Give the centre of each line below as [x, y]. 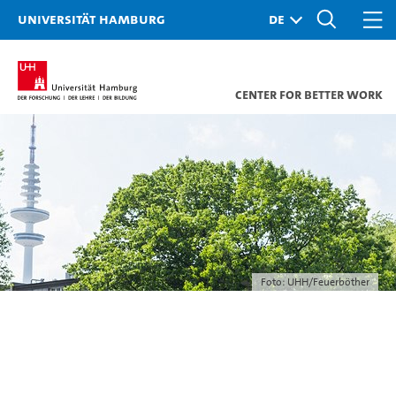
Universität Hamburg [91, 19]
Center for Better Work [309, 94]
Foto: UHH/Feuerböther [315, 282]
